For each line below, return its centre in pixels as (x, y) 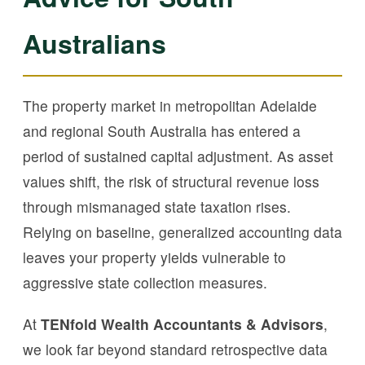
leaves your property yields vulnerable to (154, 257)
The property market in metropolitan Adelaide (170, 105)
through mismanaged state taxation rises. (157, 206)
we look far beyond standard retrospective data (175, 349)
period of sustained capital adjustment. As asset (178, 156)
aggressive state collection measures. (145, 282)
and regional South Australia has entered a (162, 130)
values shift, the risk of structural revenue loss (171, 181)
